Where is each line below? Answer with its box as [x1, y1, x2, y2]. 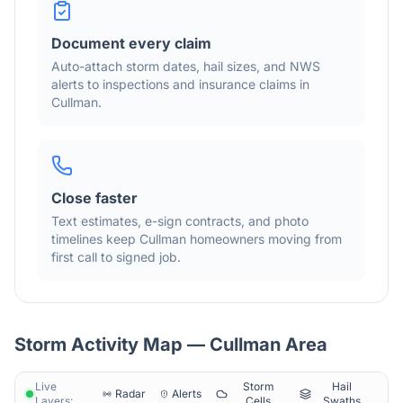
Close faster [51, 189, 138, 207]
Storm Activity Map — [14, 334, 210, 355]
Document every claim [51, 34, 211, 52]
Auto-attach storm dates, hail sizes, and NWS [51, 58, 320, 74]
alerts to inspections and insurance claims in [51, 76, 309, 92]
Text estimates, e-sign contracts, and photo [51, 213, 309, 228]
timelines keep [51, 231, 139, 246]
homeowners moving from [186, 231, 342, 246]
